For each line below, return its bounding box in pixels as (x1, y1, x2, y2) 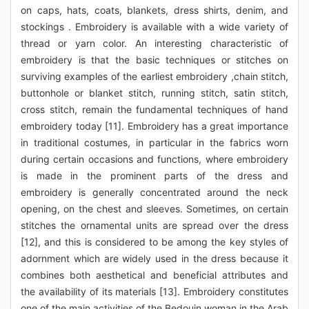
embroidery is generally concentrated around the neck (21, 186, 288, 198)
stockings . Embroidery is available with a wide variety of (21, 21, 288, 32)
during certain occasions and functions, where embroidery (21, 153, 288, 165)
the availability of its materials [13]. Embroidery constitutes (21, 286, 288, 297)
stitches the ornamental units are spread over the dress (21, 219, 288, 231)
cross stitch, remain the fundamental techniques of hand (21, 103, 288, 115)
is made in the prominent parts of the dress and (21, 170, 288, 181)
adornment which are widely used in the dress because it (21, 252, 288, 264)
